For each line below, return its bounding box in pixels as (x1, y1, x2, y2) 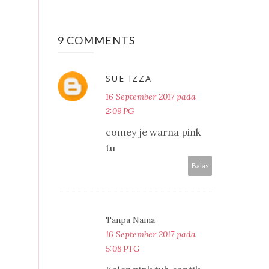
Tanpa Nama (106, 214, 155, 225)
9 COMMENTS (58, 33, 135, 47)
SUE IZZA (106, 72, 152, 84)
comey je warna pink (106, 125, 201, 138)
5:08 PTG (106, 243, 140, 254)
